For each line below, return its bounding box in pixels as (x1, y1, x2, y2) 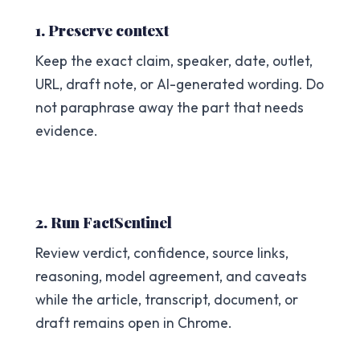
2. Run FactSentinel (35, 211, 172, 232)
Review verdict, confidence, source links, (35, 243, 288, 261)
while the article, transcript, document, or (35, 290, 298, 308)
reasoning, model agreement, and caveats (35, 267, 307, 284)
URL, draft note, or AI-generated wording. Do (35, 75, 324, 92)
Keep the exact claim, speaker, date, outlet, (35, 51, 313, 69)
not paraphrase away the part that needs (35, 98, 304, 116)
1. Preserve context (35, 18, 169, 40)
